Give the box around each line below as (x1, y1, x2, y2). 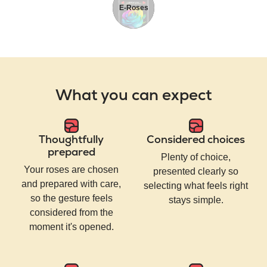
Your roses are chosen (24, 164, 119, 175)
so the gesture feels (30, 193, 113, 204)
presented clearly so (153, 166, 238, 177)
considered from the (29, 207, 113, 218)
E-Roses (119, 3, 148, 12)
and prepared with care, (21, 179, 121, 190)
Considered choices (147, 132, 245, 147)
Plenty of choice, (161, 152, 231, 163)
